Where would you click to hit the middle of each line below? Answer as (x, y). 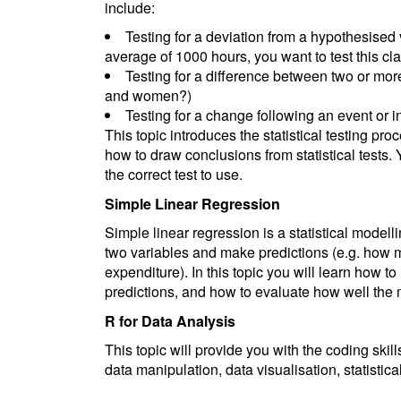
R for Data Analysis (170, 320)
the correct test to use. (174, 174)
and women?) (148, 95)
